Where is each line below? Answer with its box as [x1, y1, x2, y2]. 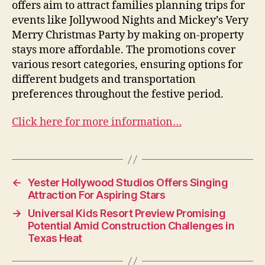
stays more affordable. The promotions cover [12, 43, 235, 57]
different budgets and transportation [12, 72, 196, 86]
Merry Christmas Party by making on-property [12, 28, 244, 42]
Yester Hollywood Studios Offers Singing [27, 176, 228, 189]
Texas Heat [27, 232, 82, 244]
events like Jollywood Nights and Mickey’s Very [12, 13, 248, 27]
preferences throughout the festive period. [12, 87, 224, 101]
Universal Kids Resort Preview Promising [27, 207, 226, 219]
